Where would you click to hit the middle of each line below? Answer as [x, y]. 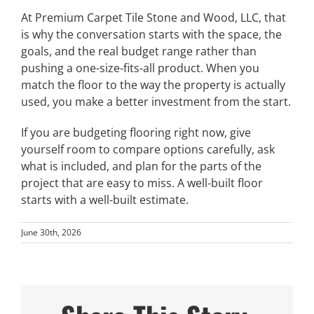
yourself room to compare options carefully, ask [148, 150]
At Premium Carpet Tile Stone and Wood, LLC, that [153, 18]
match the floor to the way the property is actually [153, 85]
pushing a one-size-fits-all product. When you [140, 68]
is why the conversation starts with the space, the [151, 35]
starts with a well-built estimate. [105, 200]
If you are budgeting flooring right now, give [136, 133]
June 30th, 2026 [51, 233]
